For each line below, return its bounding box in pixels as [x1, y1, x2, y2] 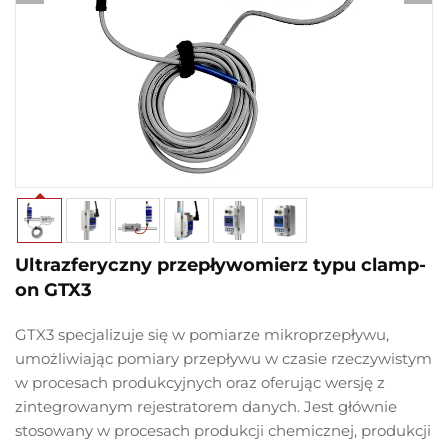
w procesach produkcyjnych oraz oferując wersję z [15, 373, 385, 393]
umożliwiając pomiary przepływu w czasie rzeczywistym [15, 349, 432, 369]
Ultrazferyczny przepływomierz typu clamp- [15, 254, 426, 277]
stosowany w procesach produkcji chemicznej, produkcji [15, 421, 431, 441]
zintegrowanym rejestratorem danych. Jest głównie [15, 397, 397, 417]
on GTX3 [15, 279, 92, 302]
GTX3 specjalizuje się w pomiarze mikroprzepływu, [15, 325, 389, 345]
